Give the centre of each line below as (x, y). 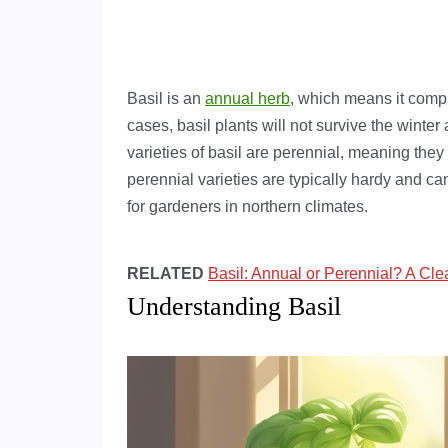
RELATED (165, 274)
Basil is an (166, 99)
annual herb (247, 99)
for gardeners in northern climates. (247, 207)
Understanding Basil (234, 307)
